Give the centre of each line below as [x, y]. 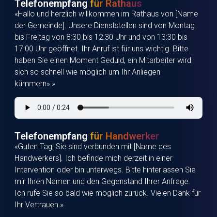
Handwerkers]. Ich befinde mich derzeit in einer [93, 158]
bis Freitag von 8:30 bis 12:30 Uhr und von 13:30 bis [101, 37]
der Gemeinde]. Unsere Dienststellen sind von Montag [105, 26]
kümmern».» [35, 84]
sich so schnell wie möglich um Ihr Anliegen [87, 72]
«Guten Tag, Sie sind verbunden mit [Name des [93, 146]
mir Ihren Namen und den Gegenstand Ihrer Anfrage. [102, 181]
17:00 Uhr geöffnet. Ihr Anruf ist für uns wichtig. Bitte [101, 49]
